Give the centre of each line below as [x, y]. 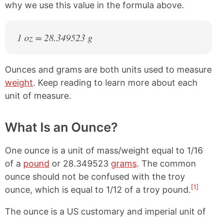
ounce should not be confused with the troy [95, 177]
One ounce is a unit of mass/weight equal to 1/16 [104, 150]
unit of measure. [38, 96]
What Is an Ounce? [61, 127]
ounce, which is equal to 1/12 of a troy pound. [98, 190]
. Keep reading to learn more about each [115, 83]
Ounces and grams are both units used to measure [108, 70]
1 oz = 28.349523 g [55, 37]
